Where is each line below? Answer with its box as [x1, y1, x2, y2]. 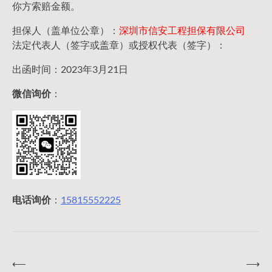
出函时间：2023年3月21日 [12, 63, 128, 75]
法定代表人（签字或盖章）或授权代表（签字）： [12, 39, 226, 51]
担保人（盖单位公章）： [12, 24, 119, 36]
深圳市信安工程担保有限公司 [119, 24, 245, 36]
